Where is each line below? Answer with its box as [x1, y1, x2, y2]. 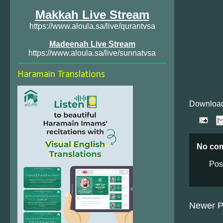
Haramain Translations [17, 70, 105, 80]
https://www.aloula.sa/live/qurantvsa [29, 22, 155, 30]
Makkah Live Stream [35, 8, 149, 21]
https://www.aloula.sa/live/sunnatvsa [28, 49, 156, 57]
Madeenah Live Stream [49, 40, 135, 48]
